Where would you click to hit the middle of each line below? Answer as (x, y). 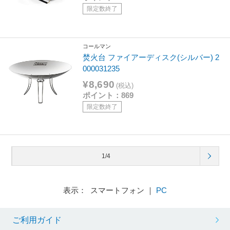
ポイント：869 (108, 95)
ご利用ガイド (37, 220)
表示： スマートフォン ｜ (110, 190)
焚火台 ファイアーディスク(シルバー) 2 (151, 57)
